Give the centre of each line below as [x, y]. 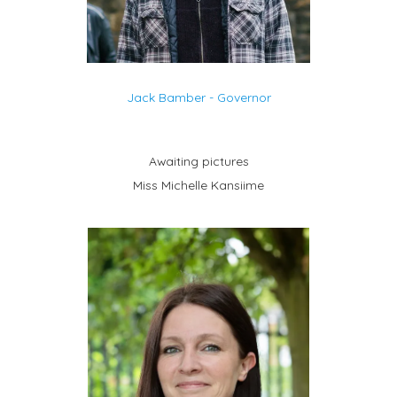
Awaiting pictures [198, 161]
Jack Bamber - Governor [198, 97]
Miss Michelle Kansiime [198, 185]
